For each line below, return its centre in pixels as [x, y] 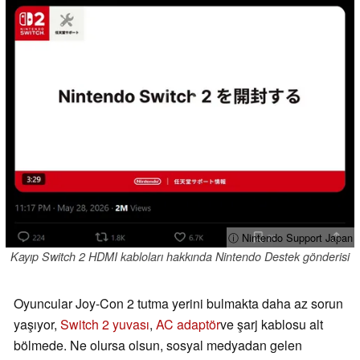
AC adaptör [188, 325]
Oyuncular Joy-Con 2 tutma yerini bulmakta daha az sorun [178, 304]
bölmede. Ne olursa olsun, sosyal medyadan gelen [158, 346]
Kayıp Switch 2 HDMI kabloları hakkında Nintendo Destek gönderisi [180, 257]
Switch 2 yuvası [105, 325]
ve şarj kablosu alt [272, 325]
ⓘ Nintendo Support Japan [290, 237]
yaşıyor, [37, 325]
